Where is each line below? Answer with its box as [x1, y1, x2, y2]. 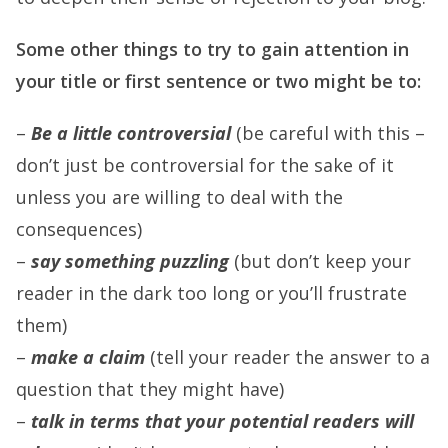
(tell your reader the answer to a [145, 345, 430, 369]
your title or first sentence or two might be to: [16, 69, 421, 93]
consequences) [16, 217, 142, 241]
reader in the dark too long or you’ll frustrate [16, 281, 407, 305]
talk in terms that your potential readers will [31, 409, 414, 433]
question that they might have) [16, 377, 284, 401]
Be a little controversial [31, 121, 231, 145]
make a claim [31, 345, 145, 369]
